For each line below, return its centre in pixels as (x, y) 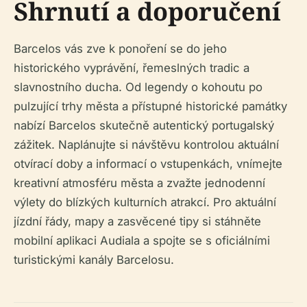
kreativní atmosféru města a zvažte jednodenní (139, 183)
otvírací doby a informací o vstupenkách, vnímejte (148, 163)
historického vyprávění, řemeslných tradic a (132, 67)
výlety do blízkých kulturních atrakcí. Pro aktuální (145, 202)
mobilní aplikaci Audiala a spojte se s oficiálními (142, 240)
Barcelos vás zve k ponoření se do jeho (120, 48)
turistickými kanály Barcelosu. (94, 259)
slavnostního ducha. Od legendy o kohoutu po (138, 87)
